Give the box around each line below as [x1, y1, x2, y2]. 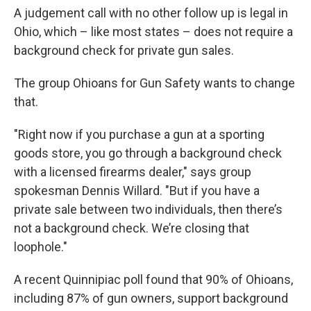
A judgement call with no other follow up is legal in [14, 6, 288, 20]
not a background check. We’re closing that [14, 221, 249, 235]
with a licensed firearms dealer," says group [14, 165, 251, 179]
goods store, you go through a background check [14, 146, 282, 160]
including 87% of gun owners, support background [14, 291, 288, 305]
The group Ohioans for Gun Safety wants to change [14, 76, 295, 90]
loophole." [14, 239, 67, 254]
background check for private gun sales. [14, 43, 234, 58]
